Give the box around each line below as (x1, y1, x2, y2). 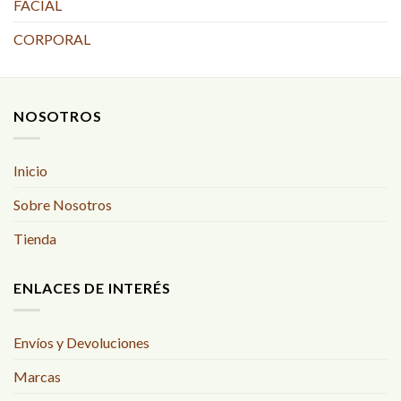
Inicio (13, 162, 47, 179)
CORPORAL (13, 30, 90, 48)
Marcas (13, 367, 61, 385)
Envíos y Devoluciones (13, 333, 149, 351)
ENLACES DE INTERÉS (13, 279, 171, 296)
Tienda (13, 230, 56, 247)
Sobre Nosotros (13, 196, 112, 213)
